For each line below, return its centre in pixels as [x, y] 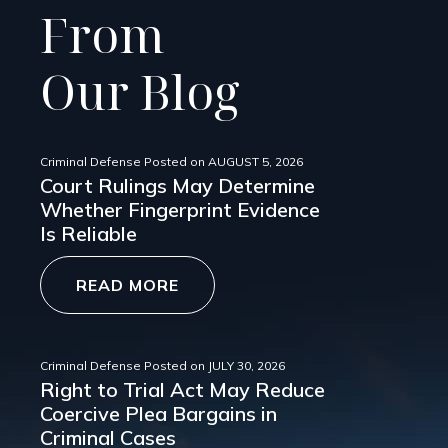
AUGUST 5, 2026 [255, 162]
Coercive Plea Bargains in [158, 414]
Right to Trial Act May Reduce [182, 390]
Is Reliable [88, 234]
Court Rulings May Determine [177, 186]
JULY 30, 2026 [246, 366]
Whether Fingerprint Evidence [180, 210]
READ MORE [127, 285]
